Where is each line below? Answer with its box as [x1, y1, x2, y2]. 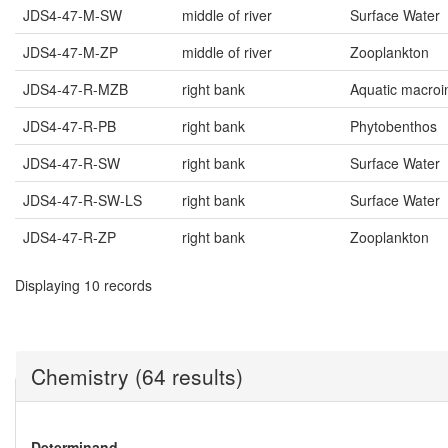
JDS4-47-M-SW [23, 5, 122, 26]
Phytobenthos [350, 116, 437, 137]
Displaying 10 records [15, 275, 152, 296]
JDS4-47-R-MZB [23, 79, 128, 100]
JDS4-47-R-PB [23, 116, 116, 137]
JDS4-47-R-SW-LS [23, 190, 142, 211]
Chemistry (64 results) [31, 361, 243, 392]
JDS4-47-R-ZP [23, 227, 116, 248]
